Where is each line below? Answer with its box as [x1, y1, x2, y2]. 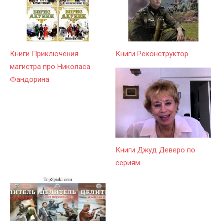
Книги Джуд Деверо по [115, 145, 195, 154]
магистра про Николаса [10, 62, 90, 71]
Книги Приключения [10, 49, 78, 58]
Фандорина [10, 74, 49, 84]
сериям [115, 158, 140, 167]
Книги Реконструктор [115, 49, 188, 58]
